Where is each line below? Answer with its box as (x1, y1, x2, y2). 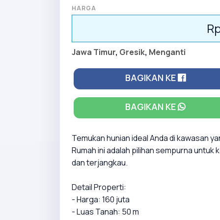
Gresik (119, 46, 145, 57)
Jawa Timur (72, 46, 115, 57)
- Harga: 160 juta (72, 193, 130, 205)
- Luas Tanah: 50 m (72, 206, 139, 217)
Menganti (149, 46, 186, 57)
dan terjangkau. (72, 157, 128, 168)
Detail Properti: (72, 181, 126, 192)
